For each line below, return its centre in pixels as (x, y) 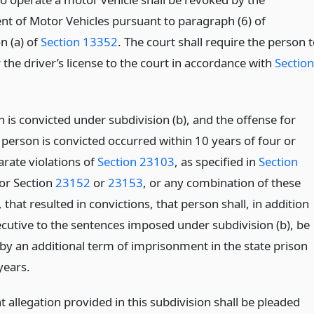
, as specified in (216, 161)
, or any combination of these (221, 182)
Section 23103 (136, 161)
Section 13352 (79, 41)
